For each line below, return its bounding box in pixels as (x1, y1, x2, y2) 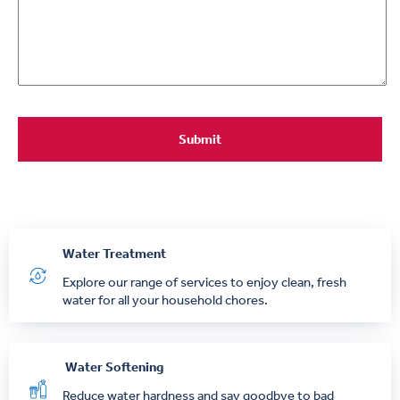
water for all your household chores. (62, 291, 268, 308)
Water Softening (62, 359, 163, 376)
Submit (179, 131, 221, 148)
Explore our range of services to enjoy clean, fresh (62, 273, 346, 290)
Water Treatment (62, 245, 166, 262)
